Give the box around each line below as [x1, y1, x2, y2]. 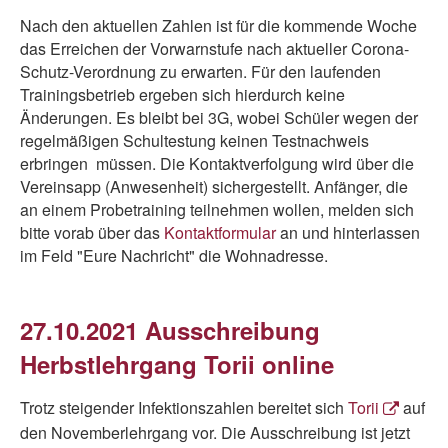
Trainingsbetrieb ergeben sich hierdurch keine [20, 83, 345, 106]
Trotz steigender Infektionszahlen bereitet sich [20, 396, 348, 419]
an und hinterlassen [276, 221, 420, 244]
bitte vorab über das [20, 221, 164, 244]
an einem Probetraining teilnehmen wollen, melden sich [20, 198, 414, 221]
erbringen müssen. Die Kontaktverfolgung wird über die [20, 152, 414, 175]
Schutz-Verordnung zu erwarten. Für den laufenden [20, 60, 381, 83]
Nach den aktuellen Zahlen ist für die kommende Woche [20, 14, 417, 37]
